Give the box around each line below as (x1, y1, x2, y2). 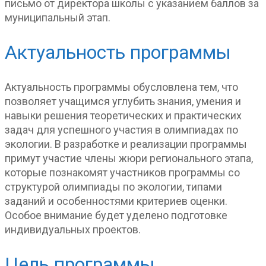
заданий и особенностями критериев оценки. (5, 194, 227, 207)
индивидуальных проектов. (5, 223, 141, 236)
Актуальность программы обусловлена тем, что (5, 80, 238, 93)
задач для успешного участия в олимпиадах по (5, 123, 238, 136)
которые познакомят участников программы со (5, 166, 240, 179)
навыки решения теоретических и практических (5, 109, 242, 122)
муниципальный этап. (5, 11, 110, 24)
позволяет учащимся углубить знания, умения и (5, 94, 241, 107)
